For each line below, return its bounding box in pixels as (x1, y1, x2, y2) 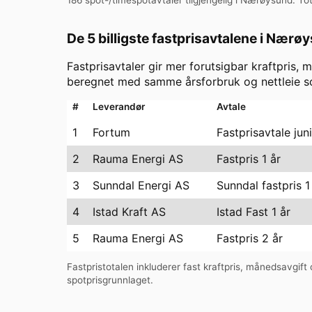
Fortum (93, 125, 130, 139)
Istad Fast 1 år (217, 204, 290, 219)
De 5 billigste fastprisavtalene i (67, 29, 266, 47)
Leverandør (93, 100, 145, 112)
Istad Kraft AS (93, 204, 166, 219)
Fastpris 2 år (217, 231, 283, 245)
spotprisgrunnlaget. (67, 274, 153, 286)
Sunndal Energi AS (93, 178, 189, 192)
